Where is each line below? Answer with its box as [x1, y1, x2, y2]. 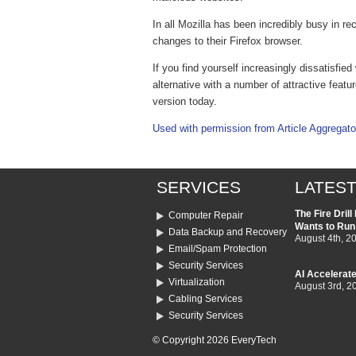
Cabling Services [168, 293, 242, 305]
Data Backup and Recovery [168, 226, 287, 238]
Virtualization [168, 277, 225, 288]
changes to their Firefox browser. [153, 35, 303, 48]
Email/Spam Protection [168, 243, 267, 255]
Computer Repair [168, 210, 243, 222]
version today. [153, 95, 217, 108]
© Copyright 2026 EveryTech [153, 335, 277, 346]
